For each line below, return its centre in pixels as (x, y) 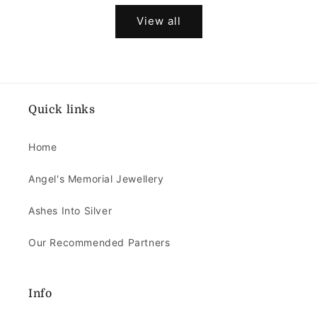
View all (158, 21)
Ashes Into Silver (70, 210)
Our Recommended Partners (99, 242)
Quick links (62, 109)
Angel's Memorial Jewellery (96, 178)
